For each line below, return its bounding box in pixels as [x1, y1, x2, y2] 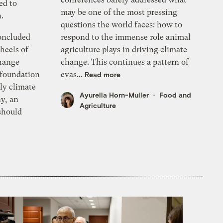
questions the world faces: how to [61, 20, 183, 30]
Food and [159, 91, 192, 100]
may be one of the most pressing [61, 7, 178, 17]
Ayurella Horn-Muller [80, 91, 149, 100]
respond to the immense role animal [61, 32, 191, 42]
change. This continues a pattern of [61, 57, 189, 67]
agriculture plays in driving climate [61, 45, 188, 55]
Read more [85, 70, 121, 79]
